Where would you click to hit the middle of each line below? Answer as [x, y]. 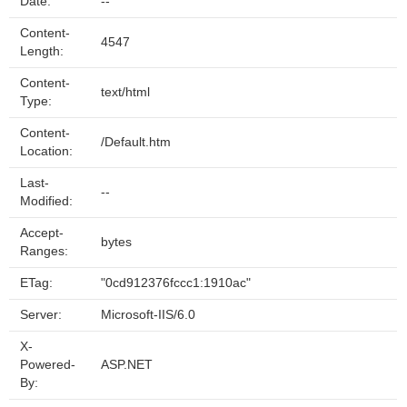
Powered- [48, 365]
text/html [125, 92]
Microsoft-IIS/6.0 [148, 315]
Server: [41, 315]
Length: [42, 51]
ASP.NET [127, 365]
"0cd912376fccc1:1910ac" [176, 283]
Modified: [46, 201]
